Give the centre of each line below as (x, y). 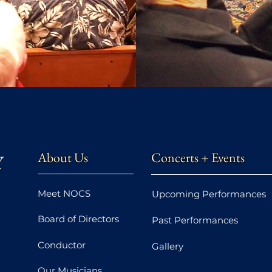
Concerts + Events (198, 158)
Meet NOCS (64, 193)
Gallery (168, 246)
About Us (63, 158)
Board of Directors (78, 219)
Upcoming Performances (209, 194)
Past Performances (195, 220)
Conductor (62, 245)
